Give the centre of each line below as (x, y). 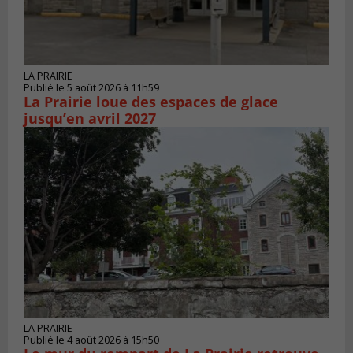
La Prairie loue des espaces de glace (151, 101)
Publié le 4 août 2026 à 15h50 (91, 340)
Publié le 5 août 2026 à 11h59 (91, 87)
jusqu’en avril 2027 (90, 118)
